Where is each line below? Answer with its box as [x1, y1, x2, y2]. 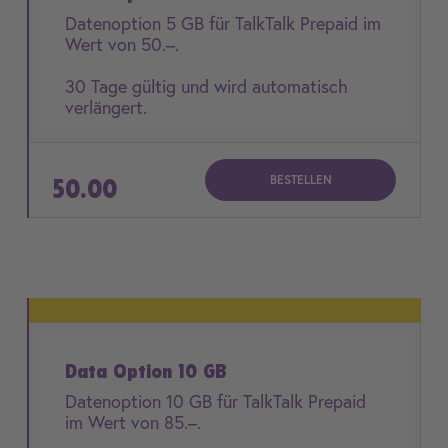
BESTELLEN [269, 172, 332, 187]
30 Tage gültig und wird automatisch [65, 74, 348, 98]
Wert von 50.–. [65, 32, 184, 56]
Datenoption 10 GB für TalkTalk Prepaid [65, 389, 366, 413]
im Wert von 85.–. [65, 410, 206, 434]
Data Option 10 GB [65, 359, 227, 383]
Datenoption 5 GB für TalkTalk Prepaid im [65, 11, 381, 35]
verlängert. [65, 95, 147, 119]
